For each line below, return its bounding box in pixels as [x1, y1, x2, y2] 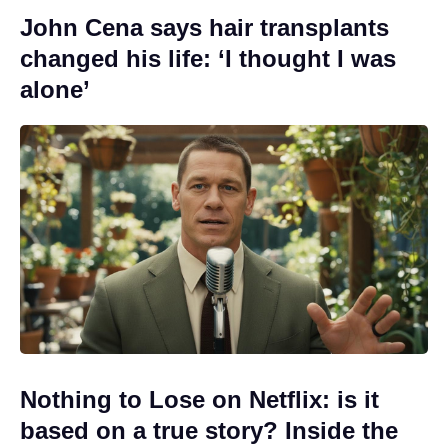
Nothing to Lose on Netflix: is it [20, 386, 379, 414]
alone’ [20, 75, 90, 103]
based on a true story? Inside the [20, 417, 398, 445]
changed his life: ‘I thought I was [20, 44, 396, 72]
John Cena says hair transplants [20, 13, 389, 41]
